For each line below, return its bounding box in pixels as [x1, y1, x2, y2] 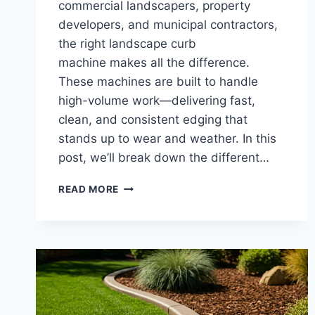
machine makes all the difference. [58, 56, 250, 70]
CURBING [118, 254, 165, 266]
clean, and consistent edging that [58, 112, 247, 127]
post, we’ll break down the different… [58, 150, 269, 165]
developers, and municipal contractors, [58, 18, 278, 32]
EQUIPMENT [118, 269, 180, 281]
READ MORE [58, 184, 120, 195]
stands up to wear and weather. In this [58, 131, 276, 146]
